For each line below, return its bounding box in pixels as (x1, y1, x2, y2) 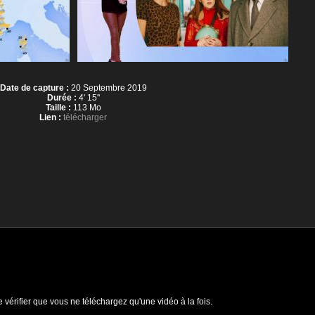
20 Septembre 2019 (68, 83, 147, 93)
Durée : (46, 93, 77, 103)
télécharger (63, 112, 107, 122)
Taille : (45, 103, 71, 112)
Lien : (39, 112, 61, 122)
